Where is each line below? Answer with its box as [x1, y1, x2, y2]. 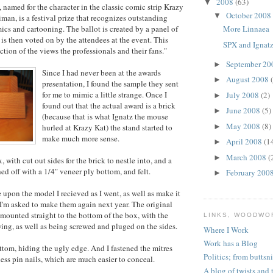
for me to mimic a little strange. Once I [42, 88, 167, 100]
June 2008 [225, 105, 262, 116]
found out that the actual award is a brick [42, 99, 175, 111]
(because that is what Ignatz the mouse [42, 110, 168, 122]
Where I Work [204, 224, 249, 235]
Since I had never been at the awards [42, 66, 161, 78]
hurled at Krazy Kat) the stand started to [42, 121, 172, 133]
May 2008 [225, 120, 262, 132]
